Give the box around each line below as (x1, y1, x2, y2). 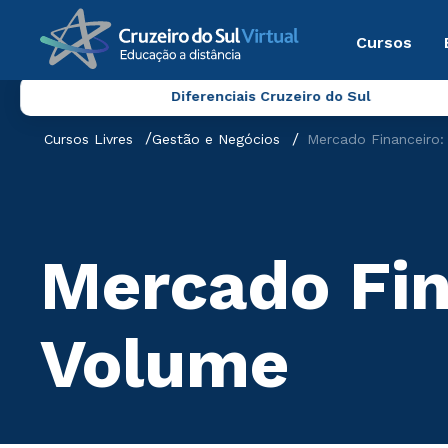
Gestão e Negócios (152, 131, 280, 147)
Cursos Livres (44, 131, 133, 147)
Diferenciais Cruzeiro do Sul (170, 88, 371, 104)
